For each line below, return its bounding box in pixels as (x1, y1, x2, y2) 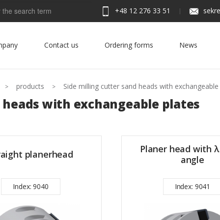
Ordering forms (104, 40, 153, 50)
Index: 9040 (13, 182, 49, 191)
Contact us (44, 40, 79, 50)
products (16, 82, 44, 91)
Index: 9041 (174, 182, 211, 191)
